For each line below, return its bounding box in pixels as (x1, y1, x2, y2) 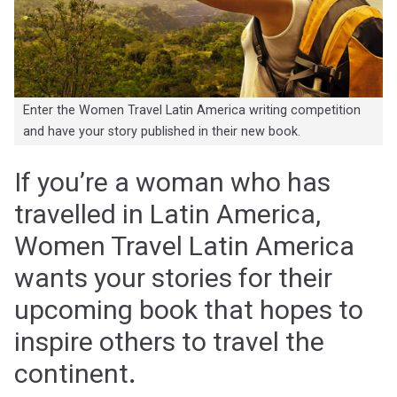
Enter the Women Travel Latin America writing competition (22, 102, 361, 118)
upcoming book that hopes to (14, 293, 363, 325)
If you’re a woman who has (14, 166, 331, 198)
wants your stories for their (14, 261, 332, 293)
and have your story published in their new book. (22, 123, 300, 139)
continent (14, 357, 128, 389)
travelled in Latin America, (14, 198, 321, 230)
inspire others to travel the (14, 325, 324, 357)
